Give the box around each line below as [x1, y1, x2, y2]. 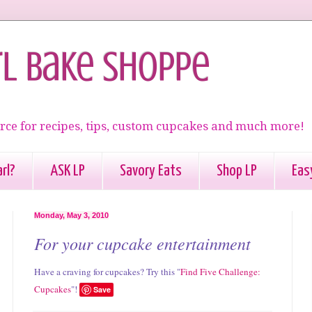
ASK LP [50, 162, 85, 179]
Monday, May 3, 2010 [34, 211, 109, 220]
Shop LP [217, 162, 257, 179]
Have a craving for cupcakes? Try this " [34, 265, 180, 279]
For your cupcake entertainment [34, 232, 251, 255]
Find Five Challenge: [180, 265, 260, 279]
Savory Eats [120, 162, 182, 179]
